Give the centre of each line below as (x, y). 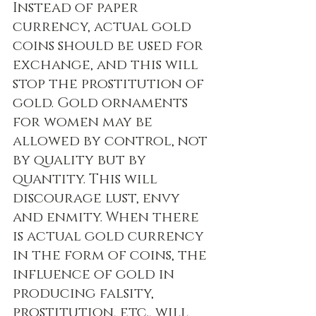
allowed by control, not (112, 141)
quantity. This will (87, 180)
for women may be (84, 122)
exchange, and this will (107, 65)
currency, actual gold (104, 27)
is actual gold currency (110, 237)
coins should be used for (110, 46)
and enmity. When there (108, 218)
